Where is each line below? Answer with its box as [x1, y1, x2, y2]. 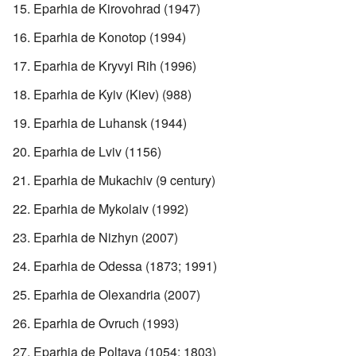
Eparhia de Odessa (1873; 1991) [33, 256, 217, 275]
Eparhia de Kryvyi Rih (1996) [33, 56, 196, 75]
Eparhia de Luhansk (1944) [33, 113, 187, 132]
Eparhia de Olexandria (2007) [33, 284, 200, 304]
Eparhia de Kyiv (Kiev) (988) [33, 84, 192, 103]
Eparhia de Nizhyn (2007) [33, 227, 178, 246]
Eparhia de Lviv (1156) [33, 141, 161, 161]
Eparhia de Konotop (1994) [33, 27, 186, 46]
